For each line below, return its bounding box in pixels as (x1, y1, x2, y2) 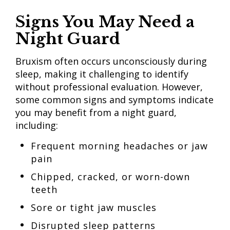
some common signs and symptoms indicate (15, 93, 214, 106)
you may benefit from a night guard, (15, 106, 177, 119)
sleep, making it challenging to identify (15, 68, 188, 80)
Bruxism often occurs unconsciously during (15, 55, 207, 67)
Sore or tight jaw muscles (31, 201, 160, 214)
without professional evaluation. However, (15, 81, 203, 93)
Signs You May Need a (15, 12, 195, 31)
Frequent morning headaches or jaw (31, 140, 208, 152)
